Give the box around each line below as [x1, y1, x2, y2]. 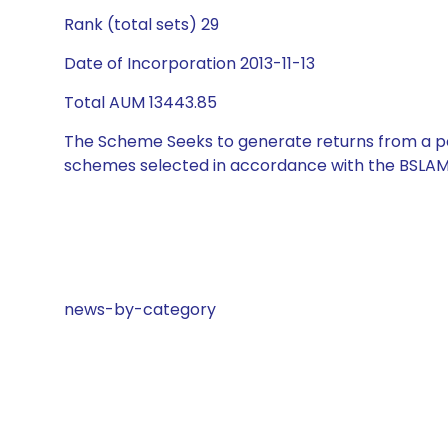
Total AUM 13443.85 [64, 91, 217, 114]
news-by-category [64, 298, 216, 321]
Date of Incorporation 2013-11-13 [64, 52, 315, 75]
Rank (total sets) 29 [64, 13, 219, 36]
